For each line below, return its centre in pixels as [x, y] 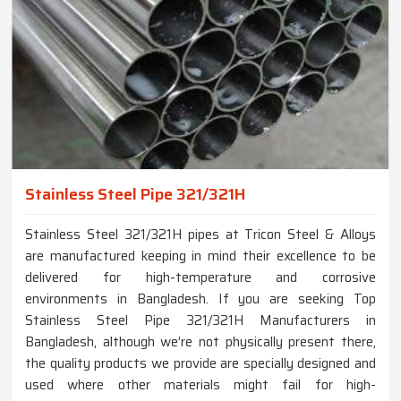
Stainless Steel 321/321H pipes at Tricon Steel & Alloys [200, 235]
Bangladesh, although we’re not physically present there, [200, 342]
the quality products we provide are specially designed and [200, 364]
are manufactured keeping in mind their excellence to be [200, 256]
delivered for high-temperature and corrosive [200, 278]
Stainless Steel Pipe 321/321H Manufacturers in [200, 321]
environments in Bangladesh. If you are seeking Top [200, 299]
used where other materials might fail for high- [200, 385]
